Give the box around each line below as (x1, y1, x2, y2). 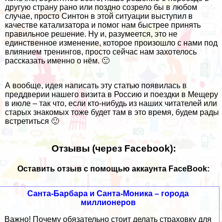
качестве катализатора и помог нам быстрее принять (5, 21, 201, 30)
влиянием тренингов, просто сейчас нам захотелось (5, 48, 197, 56)
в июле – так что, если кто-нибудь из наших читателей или (5, 99, 217, 108)
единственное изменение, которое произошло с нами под (5, 39, 218, 48)
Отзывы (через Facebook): (51, 143, 176, 154)
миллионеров (80, 198, 136, 207)
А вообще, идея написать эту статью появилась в (5, 81, 187, 90)
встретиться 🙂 (5, 117, 59, 126)
